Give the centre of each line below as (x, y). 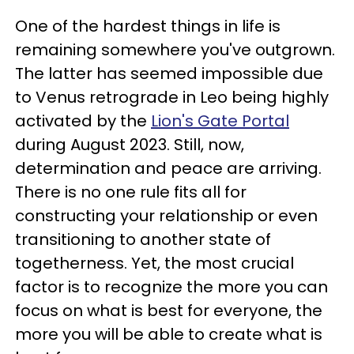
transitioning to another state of (143, 239)
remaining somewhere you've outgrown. (175, 50)
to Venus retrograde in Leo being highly (172, 97)
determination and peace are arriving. (168, 168)
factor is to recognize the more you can (171, 287)
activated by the (83, 121)
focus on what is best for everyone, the (169, 311)
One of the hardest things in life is (148, 26)
